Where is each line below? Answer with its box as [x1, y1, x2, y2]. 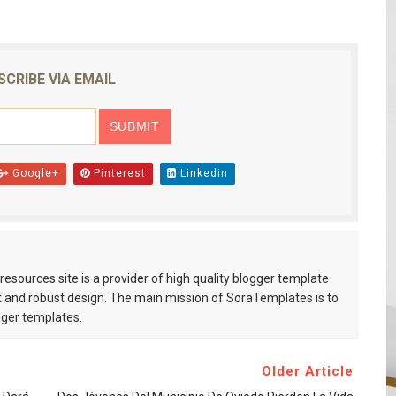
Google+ [8, 167, 59, 179]
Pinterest [89, 167, 146, 179]
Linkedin [176, 167, 228, 179]
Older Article [261, 363, 354, 379]
